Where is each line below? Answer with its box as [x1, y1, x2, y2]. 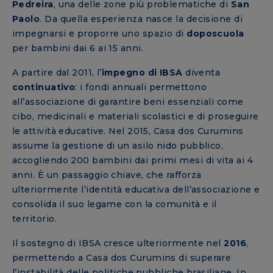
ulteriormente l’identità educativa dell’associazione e [12, 184, 260, 195]
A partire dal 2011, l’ [12, 67, 102, 78]
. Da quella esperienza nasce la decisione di [40, 13, 243, 24]
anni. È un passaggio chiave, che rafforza [12, 169, 202, 180]
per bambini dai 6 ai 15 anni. [12, 42, 144, 54]
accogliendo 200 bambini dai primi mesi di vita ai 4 [12, 155, 253, 166]
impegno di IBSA [101, 67, 183, 78]
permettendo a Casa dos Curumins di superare [12, 252, 232, 264]
